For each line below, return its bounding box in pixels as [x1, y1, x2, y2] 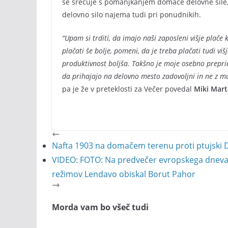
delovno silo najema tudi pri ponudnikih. [62, 10, 201, 19]
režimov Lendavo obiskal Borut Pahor [52, 168, 195, 180]
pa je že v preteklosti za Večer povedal [62, 84, 194, 94]
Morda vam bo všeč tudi [52, 202, 149, 213]
